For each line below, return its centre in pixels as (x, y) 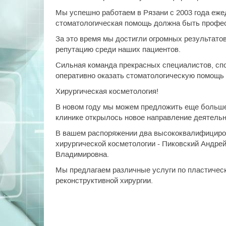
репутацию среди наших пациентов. (118, 49)
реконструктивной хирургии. (104, 180)
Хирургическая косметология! (107, 91)
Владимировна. (82, 154)
